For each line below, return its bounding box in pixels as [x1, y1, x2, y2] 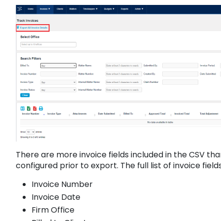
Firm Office [32, 204, 74, 216]
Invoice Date [32, 191, 80, 203]
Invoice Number [32, 178, 93, 190]
